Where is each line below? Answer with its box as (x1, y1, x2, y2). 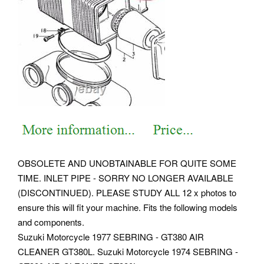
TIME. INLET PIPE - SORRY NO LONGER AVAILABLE (18, 171, 233, 184)
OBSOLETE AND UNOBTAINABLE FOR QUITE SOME (18, 157, 236, 170)
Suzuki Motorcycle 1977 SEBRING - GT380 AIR (18, 230, 204, 243)
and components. (18, 216, 84, 229)
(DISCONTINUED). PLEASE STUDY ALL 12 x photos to (18, 186, 236, 199)
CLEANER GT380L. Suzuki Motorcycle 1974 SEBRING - (18, 245, 238, 258)
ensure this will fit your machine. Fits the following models (18, 201, 237, 214)
